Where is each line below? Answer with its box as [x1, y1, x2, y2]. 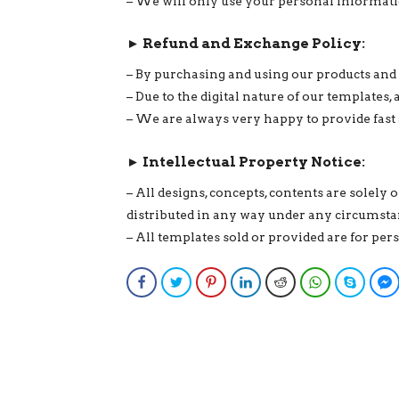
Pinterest [224, 274, 269, 290]
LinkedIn [259, 274, 300, 290]
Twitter [190, 274, 224, 290]
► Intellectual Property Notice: [126, 153, 365, 171]
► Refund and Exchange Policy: [126, 35, 365, 53]
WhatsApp [329, 274, 379, 290]
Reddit [294, 274, 325, 290]
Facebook [155, 274, 202, 290]
